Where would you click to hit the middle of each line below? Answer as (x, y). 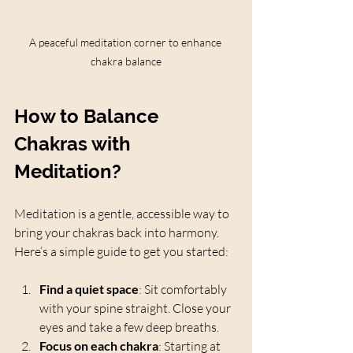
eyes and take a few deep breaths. (129, 327)
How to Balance (89, 117)
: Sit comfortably (184, 290)
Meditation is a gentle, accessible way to (123, 214)
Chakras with (75, 144)
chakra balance (126, 61)
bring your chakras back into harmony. (118, 233)
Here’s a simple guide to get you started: (121, 252)
